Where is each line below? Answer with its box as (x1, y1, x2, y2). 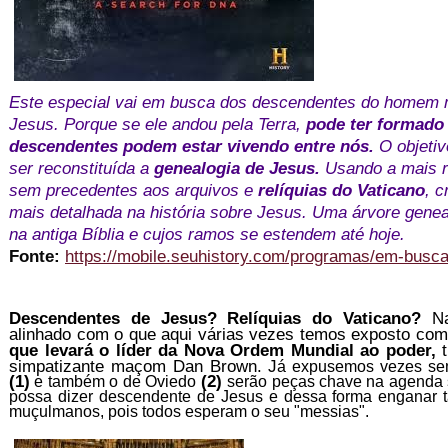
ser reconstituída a (9, 158, 154, 179)
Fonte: (9, 246, 65, 267)
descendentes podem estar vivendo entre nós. (9, 136, 374, 157)
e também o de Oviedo (30, 373, 201, 391)
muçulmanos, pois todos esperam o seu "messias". (9, 403, 369, 421)
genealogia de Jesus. (154, 158, 320, 179)
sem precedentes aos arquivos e (9, 180, 253, 201)
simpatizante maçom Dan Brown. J (9, 356, 278, 377)
